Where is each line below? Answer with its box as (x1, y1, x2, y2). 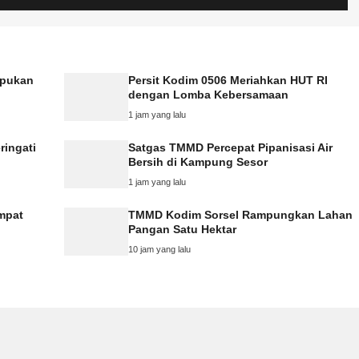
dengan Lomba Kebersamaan (128, 87, 288, 101)
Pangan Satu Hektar (128, 222, 236, 236)
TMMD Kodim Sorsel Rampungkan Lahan (128, 208, 353, 221)
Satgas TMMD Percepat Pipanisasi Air (128, 140, 333, 154)
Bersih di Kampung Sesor (128, 155, 268, 168)
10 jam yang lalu (128, 244, 191, 254)
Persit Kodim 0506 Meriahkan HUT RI (128, 73, 328, 87)
